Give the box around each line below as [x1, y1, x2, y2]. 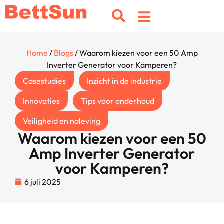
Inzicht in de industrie [87, 76, 162, 86]
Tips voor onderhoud [81, 96, 154, 106]
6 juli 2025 [24, 177, 61, 187]
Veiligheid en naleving [23, 116, 100, 126]
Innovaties [23, 96, 60, 106]
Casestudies [23, 76, 66, 86]
